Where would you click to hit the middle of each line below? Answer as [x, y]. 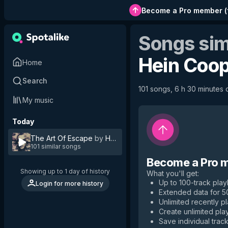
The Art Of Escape [62, 138]
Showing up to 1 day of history [65, 171]
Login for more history [69, 183]
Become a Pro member [182, 10]
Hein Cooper [127, 138]
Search [35, 81]
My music [38, 100]
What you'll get [172, 173]
